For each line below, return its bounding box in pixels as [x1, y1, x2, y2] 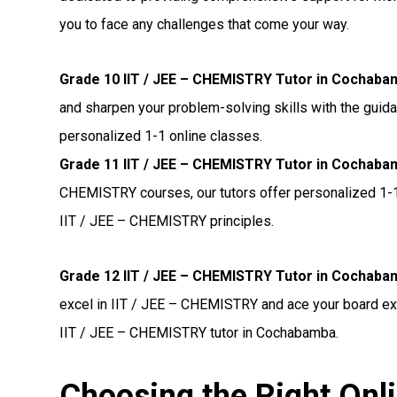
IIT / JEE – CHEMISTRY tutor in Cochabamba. [59, 324, 339, 342]
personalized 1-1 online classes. [59, 128, 263, 145]
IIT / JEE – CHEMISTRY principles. [59, 213, 275, 230]
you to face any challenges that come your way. [59, 16, 350, 34]
